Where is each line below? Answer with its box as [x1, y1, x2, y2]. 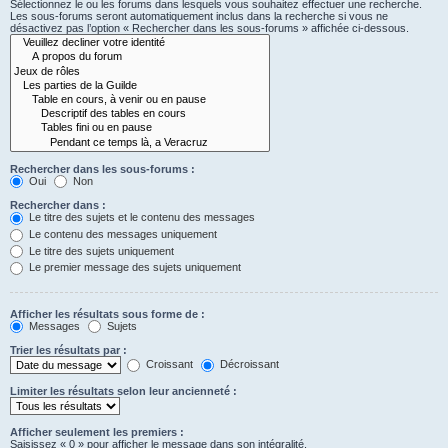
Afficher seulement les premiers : [10, 426, 184, 439]
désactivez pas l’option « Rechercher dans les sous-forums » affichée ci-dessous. [10, 22, 409, 35]
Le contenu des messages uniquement [26, 227, 217, 240]
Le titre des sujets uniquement [26, 244, 174, 257]
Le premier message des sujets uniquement [26, 261, 241, 274]
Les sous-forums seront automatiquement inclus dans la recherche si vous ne [10, 10, 388, 23]
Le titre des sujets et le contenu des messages [26, 211, 255, 224]
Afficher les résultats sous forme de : [10, 307, 205, 320]
